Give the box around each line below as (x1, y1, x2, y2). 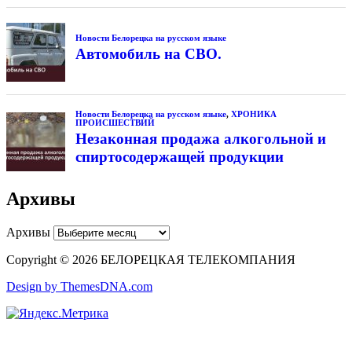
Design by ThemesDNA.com (6, 280, 152, 294)
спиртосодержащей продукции (75, 148, 284, 165)
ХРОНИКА (230, 108, 277, 119)
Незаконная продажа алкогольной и (75, 130, 326, 147)
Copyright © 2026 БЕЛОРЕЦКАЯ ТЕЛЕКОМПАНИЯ (6, 253, 295, 267)
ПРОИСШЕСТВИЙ (75, 117, 155, 127)
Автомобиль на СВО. (75, 45, 222, 62)
